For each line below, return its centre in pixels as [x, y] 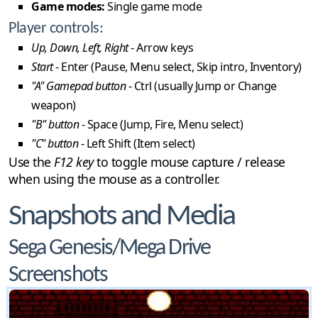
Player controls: [56, 28]
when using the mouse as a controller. [114, 179]
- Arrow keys [160, 47]
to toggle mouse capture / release [189, 161]
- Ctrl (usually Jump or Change [201, 86]
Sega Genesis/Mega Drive [109, 248]
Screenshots [58, 275]
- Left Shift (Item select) [137, 143]
